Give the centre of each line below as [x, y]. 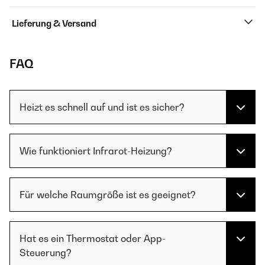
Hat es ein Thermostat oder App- [93, 238]
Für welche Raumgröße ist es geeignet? [108, 195]
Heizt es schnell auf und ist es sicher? [102, 107]
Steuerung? [46, 253]
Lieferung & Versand [54, 23]
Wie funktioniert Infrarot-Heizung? [96, 151]
